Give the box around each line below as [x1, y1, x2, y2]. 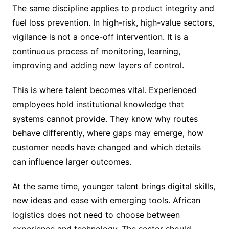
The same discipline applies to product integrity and [12, 3, 214, 14]
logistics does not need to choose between [12, 210, 180, 220]
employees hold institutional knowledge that [12, 99, 184, 110]
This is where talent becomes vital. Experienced [12, 85, 197, 96]
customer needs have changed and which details [12, 142, 201, 153]
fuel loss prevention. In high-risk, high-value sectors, [12, 17, 214, 28]
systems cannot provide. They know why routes [12, 113, 198, 124]
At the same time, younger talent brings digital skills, [12, 181, 215, 192]
